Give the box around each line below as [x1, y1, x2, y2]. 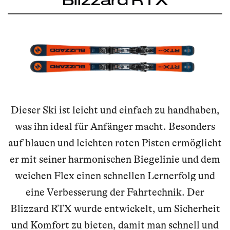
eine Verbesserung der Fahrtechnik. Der [26, 186, 204, 199]
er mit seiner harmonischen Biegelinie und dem [10, 154, 220, 166]
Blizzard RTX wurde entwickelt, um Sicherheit [10, 203, 220, 215]
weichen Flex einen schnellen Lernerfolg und [15, 170, 215, 182]
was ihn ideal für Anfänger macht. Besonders [15, 121, 215, 133]
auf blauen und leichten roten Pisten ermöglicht [8, 137, 222, 149]
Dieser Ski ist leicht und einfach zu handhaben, [10, 104, 220, 117]
